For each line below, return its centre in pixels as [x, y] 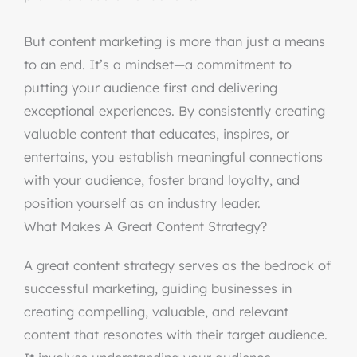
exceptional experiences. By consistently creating [175, 111]
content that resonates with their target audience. [176, 335]
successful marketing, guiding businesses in [158, 288]
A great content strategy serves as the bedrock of [177, 265]
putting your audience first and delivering [151, 88]
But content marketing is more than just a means [175, 41]
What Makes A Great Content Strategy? [145, 226]
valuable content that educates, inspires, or [157, 134]
